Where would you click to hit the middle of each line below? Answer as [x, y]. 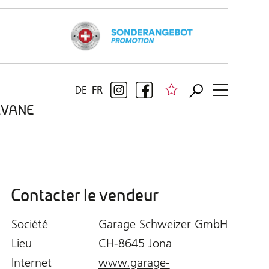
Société [29, 224]
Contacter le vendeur [84, 195]
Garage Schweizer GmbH [163, 224]
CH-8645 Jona [135, 243]
